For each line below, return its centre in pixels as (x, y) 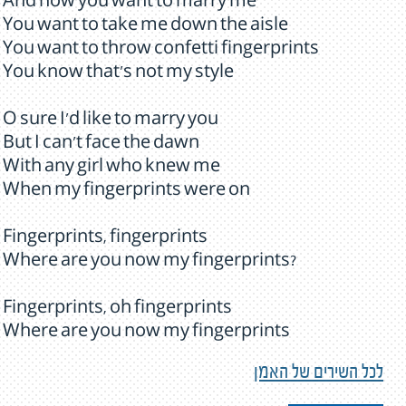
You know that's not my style (118, 74)
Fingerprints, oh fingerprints (117, 310)
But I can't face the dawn (101, 145)
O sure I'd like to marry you (111, 121)
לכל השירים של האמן (319, 375)
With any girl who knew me (111, 169)
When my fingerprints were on (126, 192)
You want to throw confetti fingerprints (161, 51)
